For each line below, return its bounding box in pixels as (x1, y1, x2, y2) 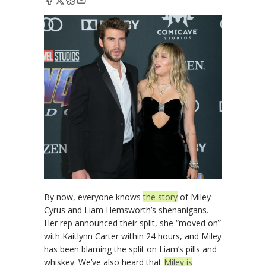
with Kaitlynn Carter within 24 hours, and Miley (44, 230, 221, 242)
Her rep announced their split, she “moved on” (44, 217, 221, 229)
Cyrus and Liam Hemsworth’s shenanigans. (44, 204, 208, 216)
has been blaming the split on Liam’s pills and (44, 243, 217, 255)
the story (143, 191, 178, 202)
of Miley (178, 191, 211, 202)
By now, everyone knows (44, 191, 143, 202)
